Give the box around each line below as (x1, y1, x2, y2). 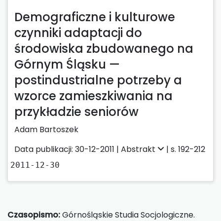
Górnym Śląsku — (14, 56, 120, 73)
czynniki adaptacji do (14, 24, 142, 41)
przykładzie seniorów (14, 103, 139, 120)
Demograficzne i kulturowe (14, 8, 175, 25)
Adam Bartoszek (14, 123, 78, 135)
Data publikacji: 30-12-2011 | (14, 143, 121, 155)
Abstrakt (121, 143, 157, 155)
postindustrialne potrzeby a (14, 72, 182, 88)
